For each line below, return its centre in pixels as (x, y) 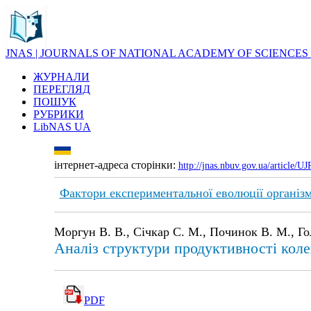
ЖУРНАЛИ (61, 77)
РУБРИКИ (59, 114)
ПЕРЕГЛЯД (62, 89)
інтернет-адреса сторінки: (116, 165)
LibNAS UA (62, 127)
